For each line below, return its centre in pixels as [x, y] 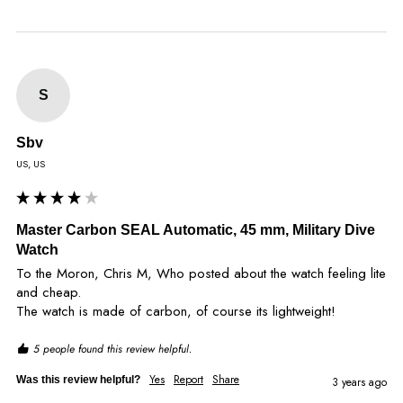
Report [188, 380]
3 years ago [359, 383]
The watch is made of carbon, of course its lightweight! [176, 312]
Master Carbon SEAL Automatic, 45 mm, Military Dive [196, 230]
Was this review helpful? [78, 380]
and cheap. [49, 293]
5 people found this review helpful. [112, 349]
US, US [31, 164]
